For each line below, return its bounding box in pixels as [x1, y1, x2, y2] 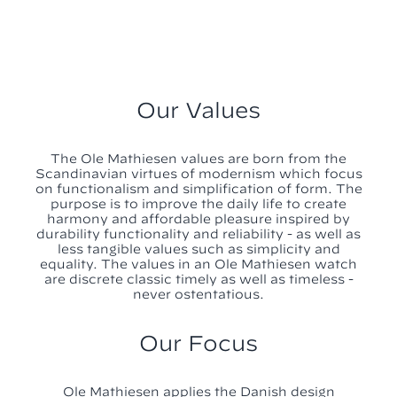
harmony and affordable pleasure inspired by [47, 212, 350, 227]
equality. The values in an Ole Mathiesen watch [40, 257, 357, 272]
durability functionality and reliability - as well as [36, 227, 361, 242]
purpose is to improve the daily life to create [51, 197, 346, 212]
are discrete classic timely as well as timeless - [43, 272, 354, 287]
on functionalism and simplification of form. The [35, 182, 362, 197]
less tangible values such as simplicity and [57, 242, 340, 257]
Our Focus [139, 331, 258, 356]
